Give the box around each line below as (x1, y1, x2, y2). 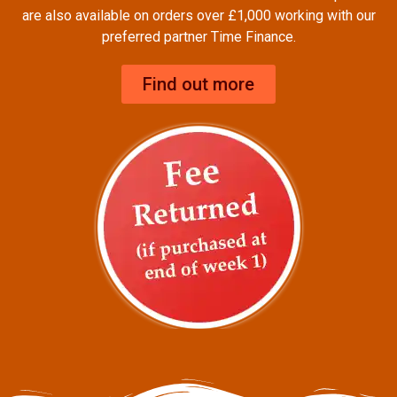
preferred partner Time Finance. (101, 28, 296, 46)
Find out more (143, 73, 254, 95)
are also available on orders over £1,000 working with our (21, 7, 376, 25)
